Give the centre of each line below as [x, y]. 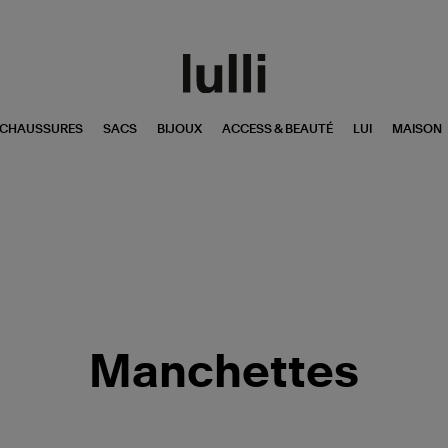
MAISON [416, 128]
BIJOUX [179, 128]
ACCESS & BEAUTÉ [277, 128]
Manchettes [224, 373]
